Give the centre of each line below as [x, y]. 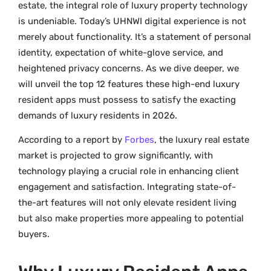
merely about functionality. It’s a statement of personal [135, 37]
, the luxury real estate [202, 140]
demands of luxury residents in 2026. [98, 115]
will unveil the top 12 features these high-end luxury [129, 84]
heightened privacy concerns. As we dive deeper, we [129, 68]
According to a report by [71, 140]
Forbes [139, 140]
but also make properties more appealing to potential [131, 219]
